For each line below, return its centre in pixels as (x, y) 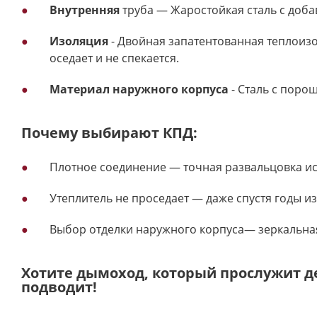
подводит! (59, 287)
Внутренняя (86, 10)
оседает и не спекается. (114, 58)
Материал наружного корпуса (139, 89)
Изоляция (80, 41)
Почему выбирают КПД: (109, 133)
